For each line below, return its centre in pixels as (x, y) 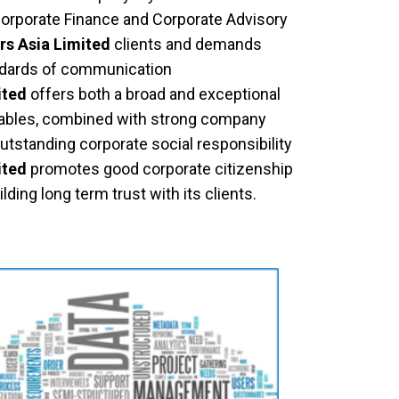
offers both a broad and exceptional (155, 94)
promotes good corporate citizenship (162, 169)
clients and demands (186, 44)
